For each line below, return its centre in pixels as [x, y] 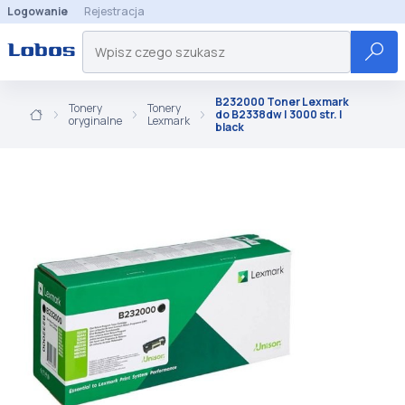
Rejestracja [114, 11]
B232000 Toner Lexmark [282, 102]
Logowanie [38, 11]
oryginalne [95, 121]
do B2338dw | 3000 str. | [279, 114]
